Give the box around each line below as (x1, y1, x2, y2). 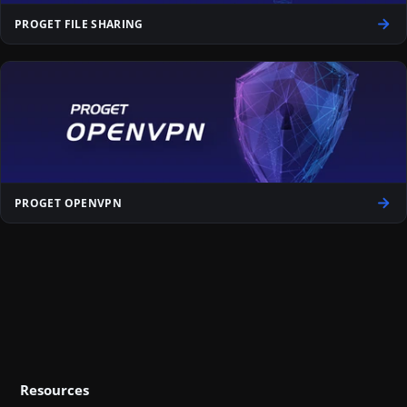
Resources (20, 381, 89, 399)
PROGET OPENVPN (15, 195, 123, 211)
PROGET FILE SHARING (15, 16, 144, 32)
